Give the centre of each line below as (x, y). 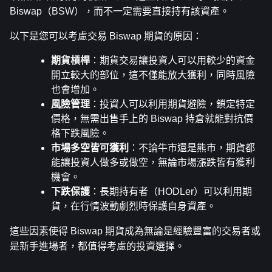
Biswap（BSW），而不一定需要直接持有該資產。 (120, 11)
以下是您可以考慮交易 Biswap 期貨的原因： (106, 36)
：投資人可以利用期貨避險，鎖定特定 (172, 104)
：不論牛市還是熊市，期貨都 (192, 148)
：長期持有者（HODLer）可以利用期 (171, 192)
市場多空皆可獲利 (90, 148)
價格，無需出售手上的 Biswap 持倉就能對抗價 (152, 119)
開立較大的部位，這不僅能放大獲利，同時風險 (153, 75)
